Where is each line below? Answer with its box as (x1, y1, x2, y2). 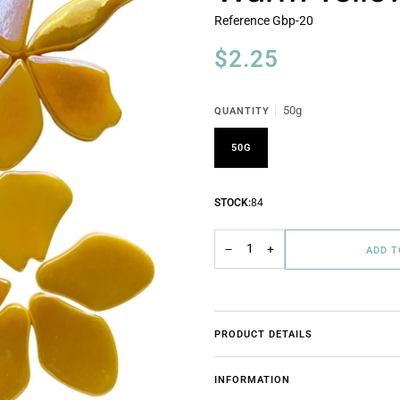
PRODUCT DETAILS (214, 327, 312, 340)
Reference (214, 13, 272, 29)
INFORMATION (214, 372, 290, 386)
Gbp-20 (272, 13, 313, 29)
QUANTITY (214, 104, 270, 117)
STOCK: (214, 196, 251, 210)
